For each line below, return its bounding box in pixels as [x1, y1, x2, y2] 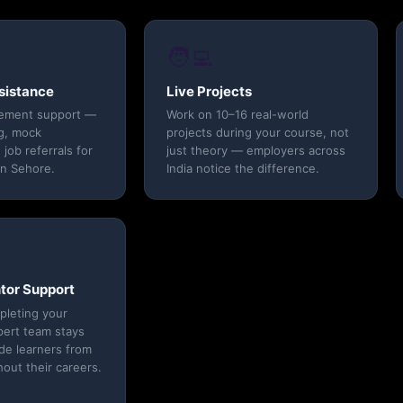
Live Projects [166, 82, 252, 100]
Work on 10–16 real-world [166, 107, 309, 122]
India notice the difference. [166, 161, 319, 176]
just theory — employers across [166, 143, 345, 158]
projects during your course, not [166, 125, 349, 140]
